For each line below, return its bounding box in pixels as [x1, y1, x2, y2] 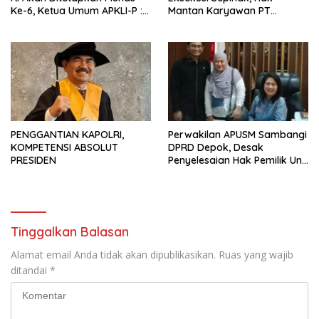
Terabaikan [168, 30, 222, 43]
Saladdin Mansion [168, 166, 251, 179]
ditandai [11, 263, 50, 277]
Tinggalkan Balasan [11, 223, 129, 240]
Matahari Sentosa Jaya [168, 17, 279, 31]
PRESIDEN [11, 153, 56, 167]
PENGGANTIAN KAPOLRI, [11, 127, 124, 141]
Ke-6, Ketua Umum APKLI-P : [11, 4, 142, 18]
